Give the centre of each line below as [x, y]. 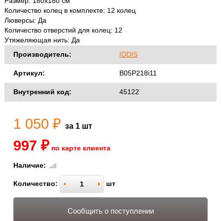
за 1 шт [79, 126]
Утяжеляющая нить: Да [44, 40]
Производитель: [42, 55]
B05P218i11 [138, 73]
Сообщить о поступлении [110, 211]
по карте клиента [81, 148]
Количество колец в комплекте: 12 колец [70, 11]
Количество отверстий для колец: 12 [63, 30]
